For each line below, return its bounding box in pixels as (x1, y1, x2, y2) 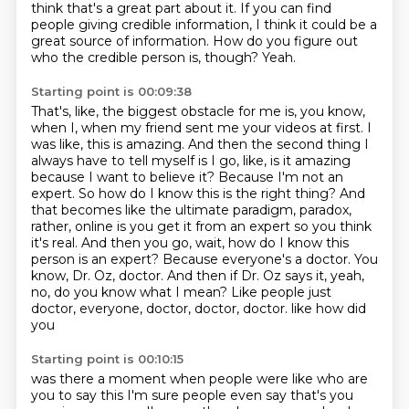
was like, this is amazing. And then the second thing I (30, 136, 369, 152)
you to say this (30, 387, 127, 404)
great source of (30, 33, 132, 49)
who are (316, 371, 368, 387)
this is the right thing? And (195, 185, 365, 202)
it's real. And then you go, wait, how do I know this (30, 235, 349, 251)
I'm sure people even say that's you (126, 387, 353, 404)
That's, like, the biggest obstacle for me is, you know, (30, 103, 365, 120)
